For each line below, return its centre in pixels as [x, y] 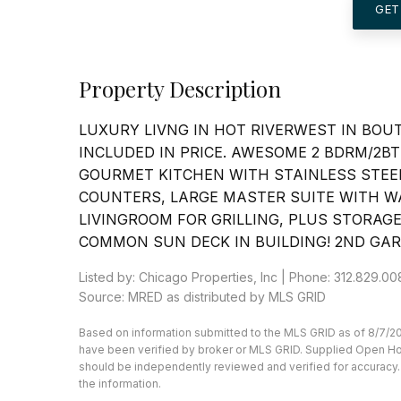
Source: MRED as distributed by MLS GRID [202, 296]
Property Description [180, 88]
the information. [120, 383]
